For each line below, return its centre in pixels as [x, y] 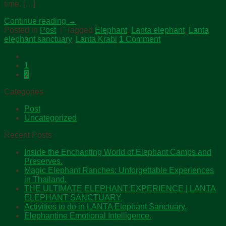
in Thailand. [45, 179]
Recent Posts [28, 135]
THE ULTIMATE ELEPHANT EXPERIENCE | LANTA [120, 188]
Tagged [80, 30]
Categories [24, 91]
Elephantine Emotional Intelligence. [88, 215]
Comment [142, 39]
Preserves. [43, 161]
